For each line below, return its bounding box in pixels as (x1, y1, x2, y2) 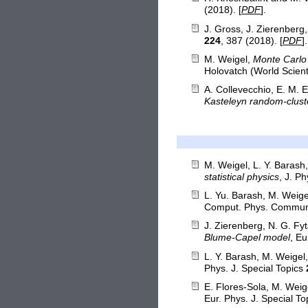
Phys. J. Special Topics (204, 263, 307, 274)
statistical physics (204, 171, 280, 182)
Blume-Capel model (204, 232, 291, 243)
